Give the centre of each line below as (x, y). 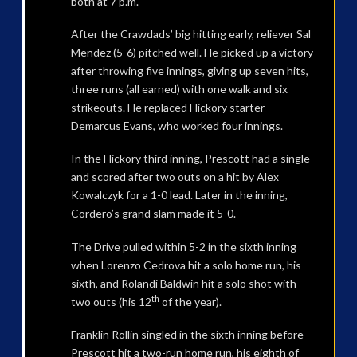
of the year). (190, 301)
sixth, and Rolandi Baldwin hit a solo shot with (183, 283)
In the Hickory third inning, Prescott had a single (190, 159)
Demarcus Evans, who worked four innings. (177, 126)
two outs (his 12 (111, 301)
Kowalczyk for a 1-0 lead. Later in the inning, (179, 195)
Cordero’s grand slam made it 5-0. (153, 214)
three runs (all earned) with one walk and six (179, 89)
